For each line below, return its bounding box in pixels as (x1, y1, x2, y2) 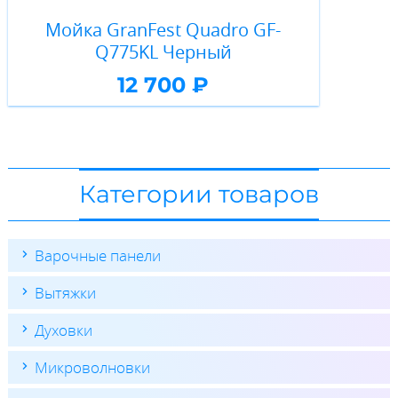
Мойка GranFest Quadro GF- (45, 18, 282, 43)
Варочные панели (34, 244, 161, 266)
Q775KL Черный (94, 40, 232, 65)
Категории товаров (79, 179, 319, 209)
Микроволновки (34, 356, 150, 378)
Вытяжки (34, 282, 96, 303)
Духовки (34, 319, 92, 340)
